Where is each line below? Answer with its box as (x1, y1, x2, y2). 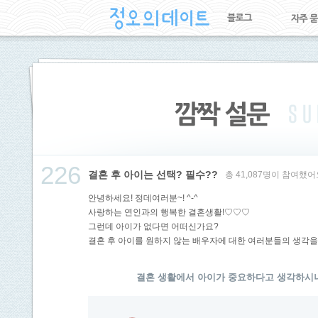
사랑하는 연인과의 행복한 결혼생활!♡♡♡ (88, 207, 250, 217)
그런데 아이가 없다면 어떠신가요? (88, 221, 219, 231)
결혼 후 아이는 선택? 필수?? (88, 169, 218, 180)
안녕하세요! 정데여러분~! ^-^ (88, 193, 198, 203)
